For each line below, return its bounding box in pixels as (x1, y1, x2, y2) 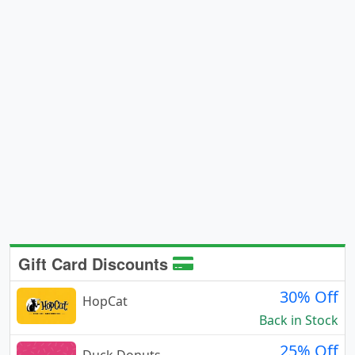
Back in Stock (259, 311, 338, 329)
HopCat (82, 292, 128, 310)
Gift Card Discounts (18, 251, 173, 275)
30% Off (280, 285, 338, 307)
